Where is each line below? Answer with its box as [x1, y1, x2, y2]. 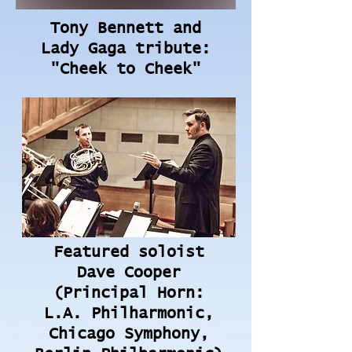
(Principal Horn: [53, 285, 204, 301]
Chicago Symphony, [49, 326, 209, 342]
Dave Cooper [77, 265, 181, 280]
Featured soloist [53, 244, 204, 260]
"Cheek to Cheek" [50, 61, 201, 77]
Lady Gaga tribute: [41, 41, 211, 57]
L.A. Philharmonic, [44, 306, 214, 321]
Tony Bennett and [50, 20, 201, 36]
